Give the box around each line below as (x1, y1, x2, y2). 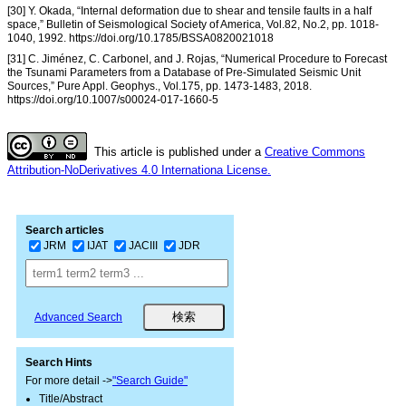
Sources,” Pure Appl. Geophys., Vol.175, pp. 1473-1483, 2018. (7, 80, 312, 93)
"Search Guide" (112, 374, 188, 388)
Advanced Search (34, 311, 122, 324)
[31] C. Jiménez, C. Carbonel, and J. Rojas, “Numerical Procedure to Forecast (7, 53, 387, 66)
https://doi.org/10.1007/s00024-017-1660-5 (7, 93, 218, 107)
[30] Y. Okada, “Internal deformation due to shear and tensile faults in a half (7, 5, 372, 18)
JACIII (129, 239, 158, 253)
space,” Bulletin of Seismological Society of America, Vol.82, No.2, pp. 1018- (7, 18, 379, 32)
